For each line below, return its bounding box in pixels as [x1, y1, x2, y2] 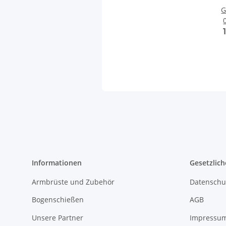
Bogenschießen [32, 195, 84, 205]
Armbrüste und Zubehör [32, 177, 115, 187]
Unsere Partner [32, 212, 83, 222]
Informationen [32, 157, 82, 167]
